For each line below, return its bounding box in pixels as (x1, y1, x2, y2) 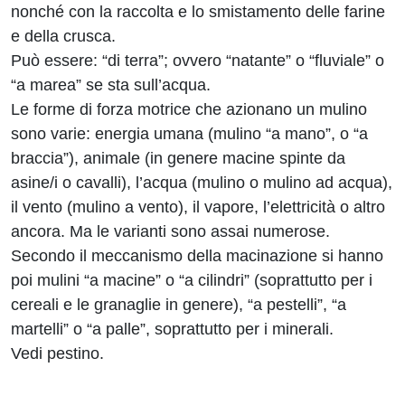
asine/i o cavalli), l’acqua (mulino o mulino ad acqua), (11, 174, 392, 192)
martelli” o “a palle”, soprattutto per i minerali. (11, 320, 334, 338)
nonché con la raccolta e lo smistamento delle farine (11, 3, 385, 21)
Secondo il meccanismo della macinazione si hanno (11, 247, 383, 265)
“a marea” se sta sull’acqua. (11, 76, 211, 94)
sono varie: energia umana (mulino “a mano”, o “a (11, 125, 368, 143)
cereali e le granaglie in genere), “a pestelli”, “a (11, 296, 346, 314)
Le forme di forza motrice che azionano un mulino (11, 100, 367, 118)
